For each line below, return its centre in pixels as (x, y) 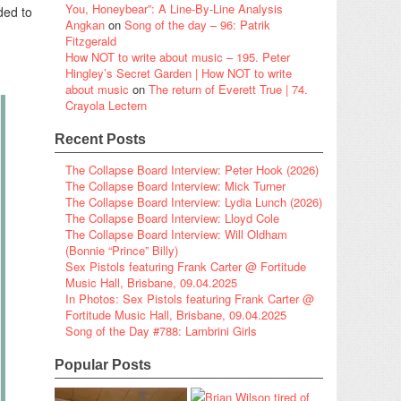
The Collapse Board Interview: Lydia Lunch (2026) (194, 201)
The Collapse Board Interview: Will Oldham (176, 234)
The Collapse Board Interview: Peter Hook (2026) (192, 169)
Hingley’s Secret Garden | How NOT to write (179, 73)
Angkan (85, 24)
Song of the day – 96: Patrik (197, 24)
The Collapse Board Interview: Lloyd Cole (172, 218)
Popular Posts (103, 364)
